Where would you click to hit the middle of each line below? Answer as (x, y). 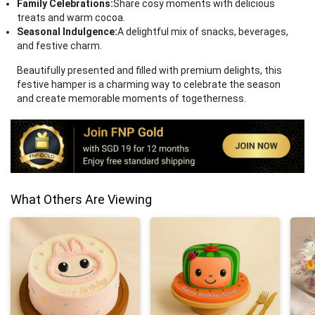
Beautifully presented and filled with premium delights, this (149, 70)
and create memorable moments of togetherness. (131, 98)
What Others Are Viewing (81, 199)
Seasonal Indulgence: (67, 32)
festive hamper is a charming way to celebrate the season (149, 84)
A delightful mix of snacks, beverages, (203, 32)
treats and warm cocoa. (71, 18)
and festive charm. (59, 46)
